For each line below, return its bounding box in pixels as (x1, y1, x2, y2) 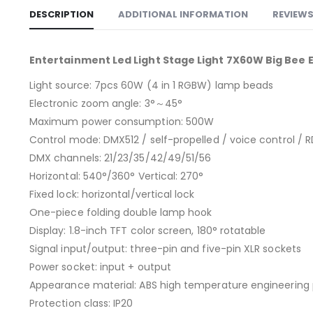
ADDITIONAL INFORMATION (118, 8, 248, 22)
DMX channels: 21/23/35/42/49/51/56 (29, 151, 212, 166)
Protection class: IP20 (29, 296, 133, 311)
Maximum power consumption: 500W (29, 115, 214, 129)
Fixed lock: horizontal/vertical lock (29, 187, 195, 202)
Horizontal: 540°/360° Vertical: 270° (29, 169, 204, 184)
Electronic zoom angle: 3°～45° (29, 96, 183, 111)
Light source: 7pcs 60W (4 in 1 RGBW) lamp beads (29, 78, 274, 93)
